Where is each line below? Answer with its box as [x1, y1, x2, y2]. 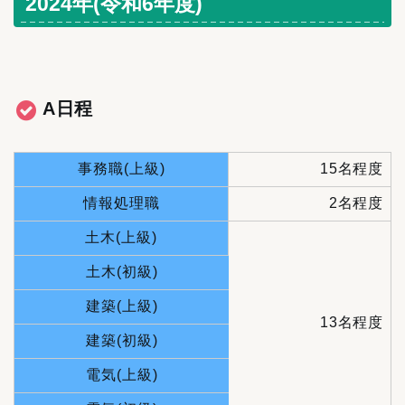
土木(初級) [85, 263, 158, 279]
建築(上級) [85, 297, 158, 314]
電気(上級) [85, 366, 158, 382]
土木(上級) [85, 229, 157, 245]
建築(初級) [85, 332, 158, 348]
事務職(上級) [77, 160, 165, 176]
